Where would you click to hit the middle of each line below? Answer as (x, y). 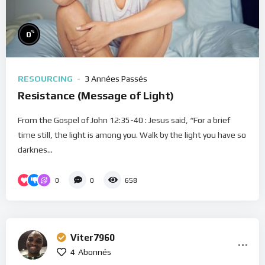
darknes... (35, 150)
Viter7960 (93, 238)
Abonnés (95, 252)
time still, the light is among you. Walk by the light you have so (132, 135)
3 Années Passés (116, 78)
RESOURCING (45, 78)
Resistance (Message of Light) (96, 96)
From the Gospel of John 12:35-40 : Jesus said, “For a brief (124, 120)
